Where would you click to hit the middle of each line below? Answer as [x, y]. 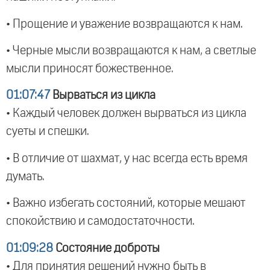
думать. [25, 176]
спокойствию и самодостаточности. [100, 221]
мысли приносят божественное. [90, 69]
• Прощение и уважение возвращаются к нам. [124, 24]
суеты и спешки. [48, 132]
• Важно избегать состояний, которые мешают [126, 203]
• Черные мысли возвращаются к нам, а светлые [131, 51]
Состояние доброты [106, 248]
